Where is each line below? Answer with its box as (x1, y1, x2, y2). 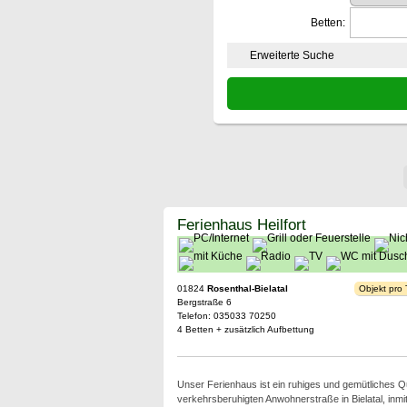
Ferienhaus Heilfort (176, 215, 306, 233)
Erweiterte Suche (249, 49, 334, 62)
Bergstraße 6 (176, 297, 232, 307)
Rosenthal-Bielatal (206, 283, 288, 293)
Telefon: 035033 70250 (176, 311, 276, 321)
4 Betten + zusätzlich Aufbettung (176, 324, 314, 334)
